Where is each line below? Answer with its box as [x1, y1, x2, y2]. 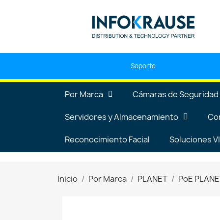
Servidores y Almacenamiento [65, 111, 178, 122]
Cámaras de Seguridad [133, 88, 219, 100]
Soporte [131, 61, 156, 70]
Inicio [57, 173, 78, 184]
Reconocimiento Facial [65, 134, 150, 145]
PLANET [137, 173, 167, 184]
